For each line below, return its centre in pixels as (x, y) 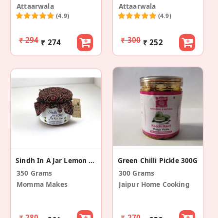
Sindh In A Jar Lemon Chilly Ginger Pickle (92, 160)
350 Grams (35, 173)
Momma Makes (42, 184)
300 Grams (136, 173)
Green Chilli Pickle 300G (158, 160)
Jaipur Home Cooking (154, 184)
